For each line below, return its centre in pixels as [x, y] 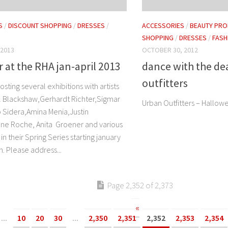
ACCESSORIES [163, 25]
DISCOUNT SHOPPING [40, 25]
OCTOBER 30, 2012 [170, 50]
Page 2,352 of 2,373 [140, 185]
